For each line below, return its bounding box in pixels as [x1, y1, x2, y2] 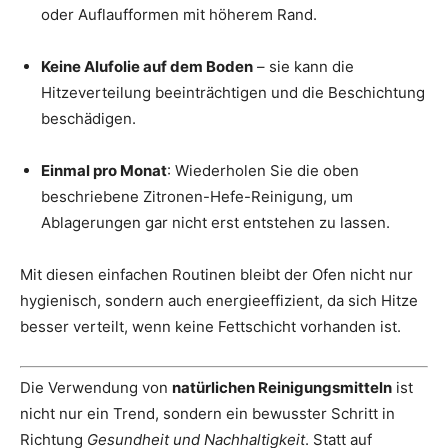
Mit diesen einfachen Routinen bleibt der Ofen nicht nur [20, 264, 413, 284]
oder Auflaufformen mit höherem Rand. [41, 4, 317, 24]
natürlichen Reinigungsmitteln [172, 378, 392, 398]
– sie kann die [253, 56, 354, 76]
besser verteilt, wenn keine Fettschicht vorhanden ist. [20, 316, 401, 336]
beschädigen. [41, 108, 136, 128]
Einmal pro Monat [41, 160, 167, 180]
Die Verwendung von [20, 378, 172, 398]
